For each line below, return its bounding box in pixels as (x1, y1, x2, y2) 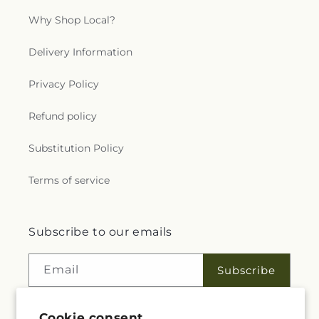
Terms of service (28, 174, 110, 187)
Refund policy (28, 110, 97, 122)
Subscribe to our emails (28, 225, 172, 239)
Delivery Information (28, 46, 132, 58)
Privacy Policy (28, 78, 99, 90)
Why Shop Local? (28, 14, 115, 26)
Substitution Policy (28, 142, 124, 155)
